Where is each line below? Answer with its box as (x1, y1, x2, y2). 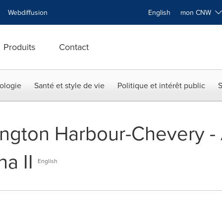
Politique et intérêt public (117, 80, 205, 91)
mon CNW (180, 7, 215, 17)
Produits (3, 41, 35, 53)
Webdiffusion (8, 7, 48, 17)
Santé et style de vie (34, 80, 105, 91)
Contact (59, 41, 89, 53)
